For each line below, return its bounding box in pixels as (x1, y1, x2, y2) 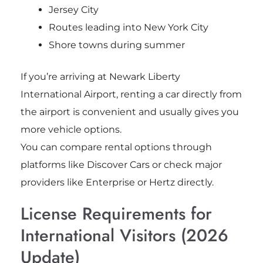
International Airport (20, 89, 116, 100)
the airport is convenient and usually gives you (20, 106, 239, 118)
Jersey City (48, 4, 99, 16)
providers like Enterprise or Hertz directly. (20, 177, 214, 188)
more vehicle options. (20, 124, 122, 136)
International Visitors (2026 (20, 223, 228, 248)
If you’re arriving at (20, 71, 109, 83)
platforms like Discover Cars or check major (20, 159, 222, 171)
